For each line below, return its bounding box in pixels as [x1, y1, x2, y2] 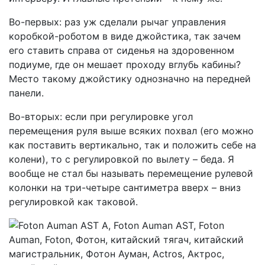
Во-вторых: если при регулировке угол [9, 111, 193, 122]
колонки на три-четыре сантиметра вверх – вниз [9, 182, 241, 193]
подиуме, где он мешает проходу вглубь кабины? [9, 59, 241, 70]
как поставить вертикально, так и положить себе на [9, 139, 256, 151]
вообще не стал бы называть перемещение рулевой [9, 167, 253, 179]
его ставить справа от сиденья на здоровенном [9, 44, 234, 56]
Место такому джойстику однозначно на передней [9, 73, 251, 85]
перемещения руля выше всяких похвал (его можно [9, 125, 254, 137]
